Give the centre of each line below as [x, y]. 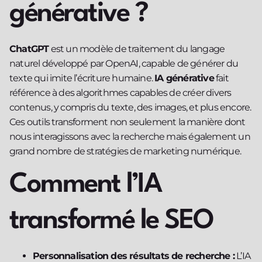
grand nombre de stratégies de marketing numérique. [125, 151]
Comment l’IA [85, 185]
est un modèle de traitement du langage [137, 49]
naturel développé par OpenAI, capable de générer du [124, 63]
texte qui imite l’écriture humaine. [82, 78]
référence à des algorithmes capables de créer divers [120, 92]
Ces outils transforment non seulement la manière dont [127, 122]
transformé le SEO [111, 221]
